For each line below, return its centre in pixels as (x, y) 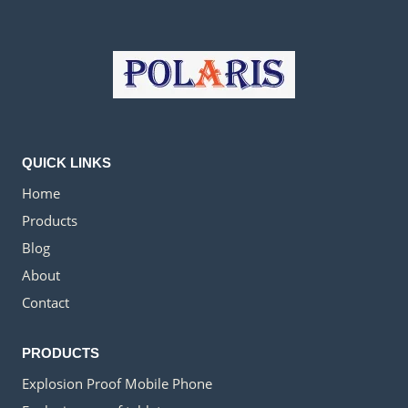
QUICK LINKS (66, 162)
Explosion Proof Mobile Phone (117, 384)
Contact (46, 302)
